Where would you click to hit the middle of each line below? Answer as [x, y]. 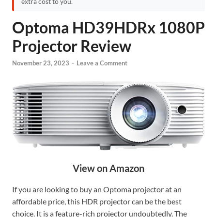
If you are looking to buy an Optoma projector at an [97, 189]
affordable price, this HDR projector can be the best [97, 201]
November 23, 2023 [41, 63]
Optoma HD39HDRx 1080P [108, 27]
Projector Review [72, 46]
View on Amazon [108, 168]
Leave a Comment [102, 63]
